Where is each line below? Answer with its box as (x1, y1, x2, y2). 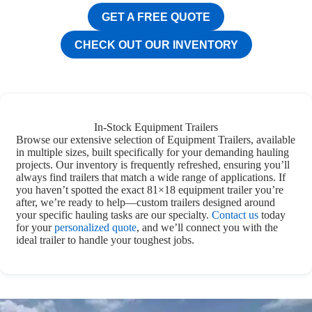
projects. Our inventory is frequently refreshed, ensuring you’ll (16, 159, 290, 171)
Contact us (212, 209, 259, 221)
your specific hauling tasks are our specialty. (16, 209, 212, 221)
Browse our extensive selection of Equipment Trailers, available (16, 134, 296, 146)
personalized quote (54, 221, 137, 233)
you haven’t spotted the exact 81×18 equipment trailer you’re (16, 184, 284, 196)
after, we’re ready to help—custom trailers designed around (16, 196, 276, 208)
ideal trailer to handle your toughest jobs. (16, 234, 195, 246)
